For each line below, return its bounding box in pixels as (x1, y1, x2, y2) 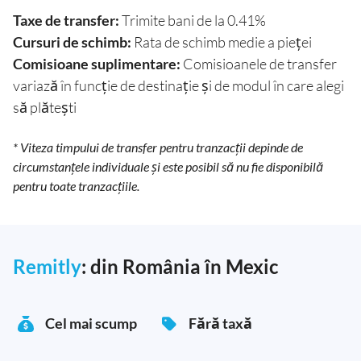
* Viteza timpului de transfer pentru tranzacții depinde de (13, 139, 303, 155)
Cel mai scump (45, 313, 137, 332)
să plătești (13, 98, 77, 116)
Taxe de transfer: (13, 10, 119, 29)
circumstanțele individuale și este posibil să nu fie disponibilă (13, 158, 323, 174)
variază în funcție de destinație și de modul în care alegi (13, 76, 344, 94)
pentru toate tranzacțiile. (13, 177, 139, 193)
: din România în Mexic (81, 254, 278, 278)
